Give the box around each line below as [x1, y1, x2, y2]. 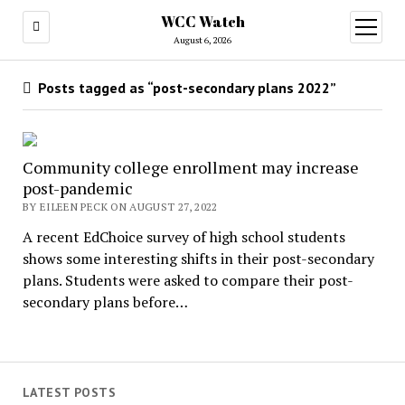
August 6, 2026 [174, 34, 231, 46]
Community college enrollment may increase [22, 156, 359, 178]
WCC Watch [160, 12, 245, 32]
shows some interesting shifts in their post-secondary [22, 249, 374, 268]
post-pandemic [22, 177, 133, 199]
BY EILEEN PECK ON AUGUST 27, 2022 [22, 200, 218, 213]
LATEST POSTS [22, 384, 116, 400]
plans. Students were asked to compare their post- [22, 270, 353, 290]
